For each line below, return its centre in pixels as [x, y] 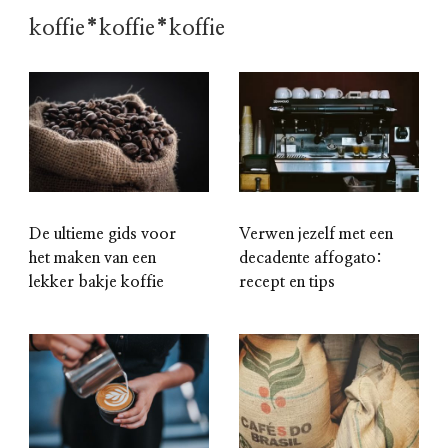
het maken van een [92, 257]
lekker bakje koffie [96, 281]
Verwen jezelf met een [316, 233]
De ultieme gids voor [102, 233]
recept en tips [287, 281]
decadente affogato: [310, 257]
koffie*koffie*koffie [127, 27]
